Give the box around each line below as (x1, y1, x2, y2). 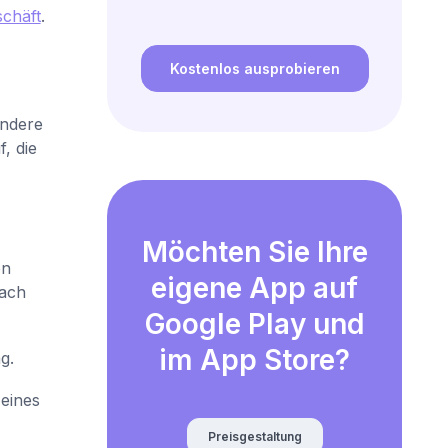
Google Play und (145, 307, 365, 342)
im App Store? (159, 343, 351, 378)
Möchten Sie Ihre (141, 235, 368, 270)
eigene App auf (151, 271, 359, 306)
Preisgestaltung (207, 428, 302, 444)
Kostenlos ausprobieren (169, 60, 340, 78)
